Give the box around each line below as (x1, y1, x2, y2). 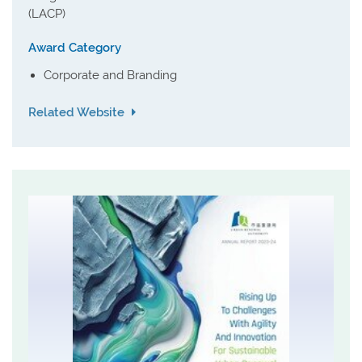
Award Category (28, 40, 121, 55)
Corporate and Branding (43, 68, 177, 82)
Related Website (28, 105, 128, 120)
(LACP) (28, 6, 65, 21)
